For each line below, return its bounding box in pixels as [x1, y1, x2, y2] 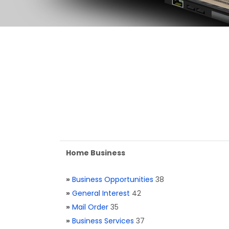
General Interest [72, 188, 130, 198]
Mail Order [72, 202, 108, 212]
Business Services [72, 216, 134, 226]
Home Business [66, 148, 125, 158]
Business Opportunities [72, 174, 153, 185]
